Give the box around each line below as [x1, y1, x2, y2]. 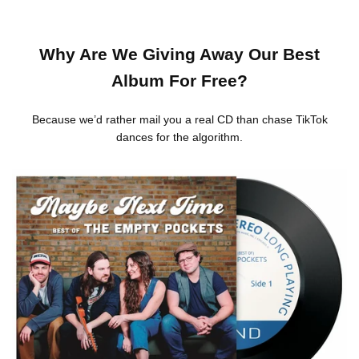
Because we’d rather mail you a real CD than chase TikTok [31, 113, 328, 126]
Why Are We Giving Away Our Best [39, 45, 320, 63]
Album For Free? [111, 71, 248, 90]
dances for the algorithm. [116, 131, 243, 143]
